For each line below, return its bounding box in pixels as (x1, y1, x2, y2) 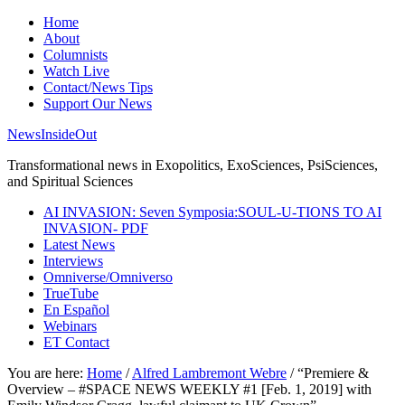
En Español (43, 302, 109, 317)
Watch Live (43, 63, 109, 79)
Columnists (43, 47, 108, 62)
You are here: (7, 365, 87, 381)
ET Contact (43, 334, 109, 350)
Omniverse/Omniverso (43, 269, 173, 285)
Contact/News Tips (43, 80, 153, 95)
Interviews (43, 253, 103, 268)
